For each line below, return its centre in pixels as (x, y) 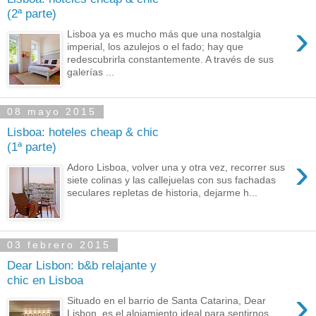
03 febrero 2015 (59, 245)
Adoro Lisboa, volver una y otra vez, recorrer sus (176, 167)
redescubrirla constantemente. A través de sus (171, 59)
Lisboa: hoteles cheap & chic (83, 132)
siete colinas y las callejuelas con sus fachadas (172, 180)
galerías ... (91, 72)
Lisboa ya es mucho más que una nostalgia (164, 34)
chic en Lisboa (45, 280)
